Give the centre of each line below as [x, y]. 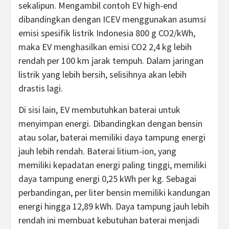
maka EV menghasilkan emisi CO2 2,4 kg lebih [105, 47]
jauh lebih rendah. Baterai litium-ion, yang [97, 151]
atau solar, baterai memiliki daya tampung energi [112, 137]
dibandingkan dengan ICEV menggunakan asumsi [112, 19]
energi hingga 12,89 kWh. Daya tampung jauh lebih [114, 206]
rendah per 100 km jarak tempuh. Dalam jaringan [111, 61]
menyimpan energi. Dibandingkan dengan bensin [110, 123]
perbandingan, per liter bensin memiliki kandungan [114, 192]
